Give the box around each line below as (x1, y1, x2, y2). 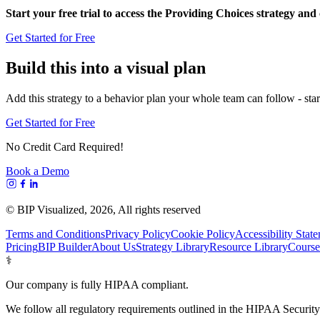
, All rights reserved (113, 203, 201, 216)
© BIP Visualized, (6, 203, 90, 216)
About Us (91, 240, 136, 253)
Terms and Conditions (6, 227, 105, 240)
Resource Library (209, 240, 288, 253)
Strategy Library (136, 240, 209, 253)
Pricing (6, 240, 38, 253)
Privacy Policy (105, 227, 171, 240)
